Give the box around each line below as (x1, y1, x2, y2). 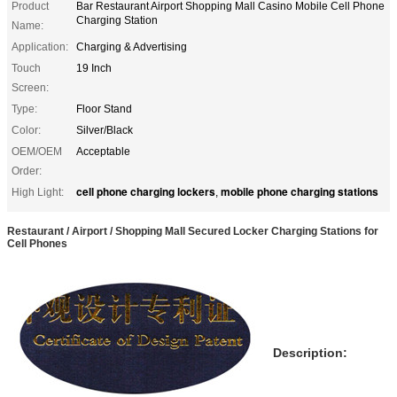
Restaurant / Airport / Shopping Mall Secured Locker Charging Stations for (7, 224, 378, 237)
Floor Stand (76, 102, 132, 115)
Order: (12, 164, 42, 177)
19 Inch (76, 61, 112, 74)
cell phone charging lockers (76, 183, 215, 199)
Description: (273, 345, 347, 360)
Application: (12, 40, 68, 53)
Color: (12, 123, 41, 136)
